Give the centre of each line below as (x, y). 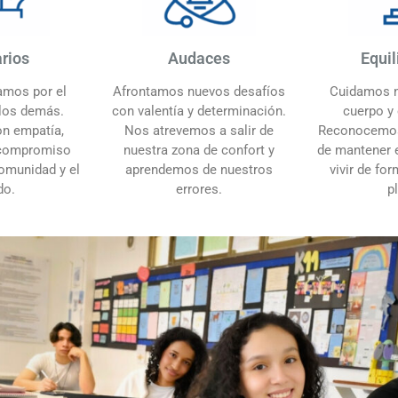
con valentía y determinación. (199, 111)
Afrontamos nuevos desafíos (199, 91)
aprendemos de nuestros (199, 169)
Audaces (199, 58)
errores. (199, 189)
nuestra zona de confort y (199, 150)
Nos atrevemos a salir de (199, 130)
